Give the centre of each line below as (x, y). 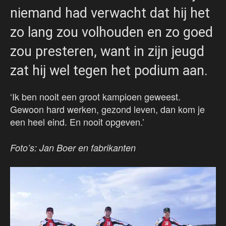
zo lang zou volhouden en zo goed (111, 33)
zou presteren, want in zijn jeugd (107, 52)
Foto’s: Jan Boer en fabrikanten (73, 148)
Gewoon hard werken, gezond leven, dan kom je (107, 109)
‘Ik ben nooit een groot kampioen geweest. (95, 97)
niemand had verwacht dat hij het (110, 13)
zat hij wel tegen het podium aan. (109, 71)
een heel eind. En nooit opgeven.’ (77, 122)
